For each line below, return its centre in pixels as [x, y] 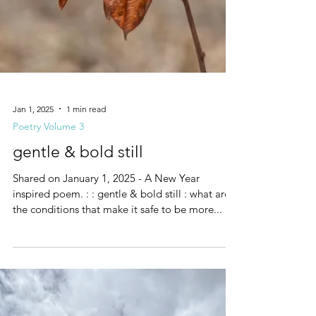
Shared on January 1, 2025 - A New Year [106, 255]
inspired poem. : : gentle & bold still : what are [121, 270]
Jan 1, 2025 [33, 185]
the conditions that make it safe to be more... [117, 286]
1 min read [86, 185]
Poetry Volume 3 [48, 203]
